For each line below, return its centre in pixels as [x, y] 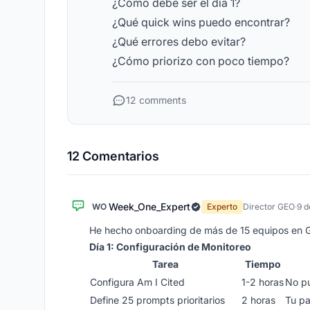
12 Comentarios [113, 156]
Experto [222, 207]
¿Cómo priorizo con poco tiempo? [201, 61]
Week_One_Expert [149, 207]
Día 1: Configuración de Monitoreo [170, 247]
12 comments [156, 100]
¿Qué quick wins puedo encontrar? [201, 22]
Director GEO [269, 207]
